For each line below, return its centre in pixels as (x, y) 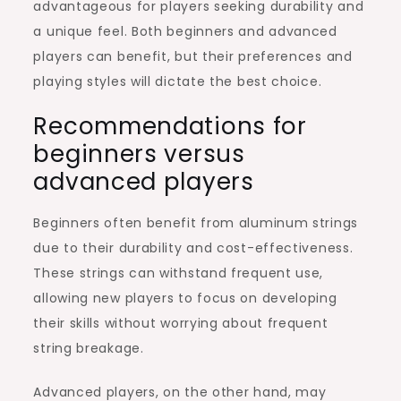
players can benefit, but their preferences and (193, 56)
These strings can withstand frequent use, (179, 273)
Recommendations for (170, 126)
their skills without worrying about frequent (181, 323)
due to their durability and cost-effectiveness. (193, 247)
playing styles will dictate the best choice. (178, 81)
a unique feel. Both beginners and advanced (185, 31)
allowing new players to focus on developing (185, 298)
